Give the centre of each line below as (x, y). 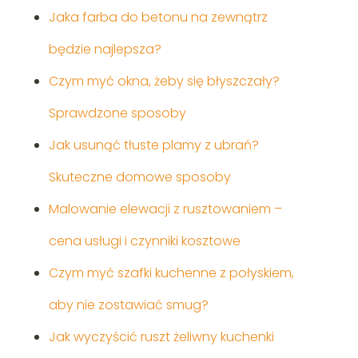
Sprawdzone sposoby (117, 113)
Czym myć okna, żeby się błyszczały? (164, 82)
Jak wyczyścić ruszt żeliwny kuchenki (161, 337)
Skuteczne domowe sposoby (139, 177)
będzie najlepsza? (105, 50)
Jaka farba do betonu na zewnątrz (158, 18)
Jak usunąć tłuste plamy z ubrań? (153, 145)
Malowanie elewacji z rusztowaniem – (165, 209)
